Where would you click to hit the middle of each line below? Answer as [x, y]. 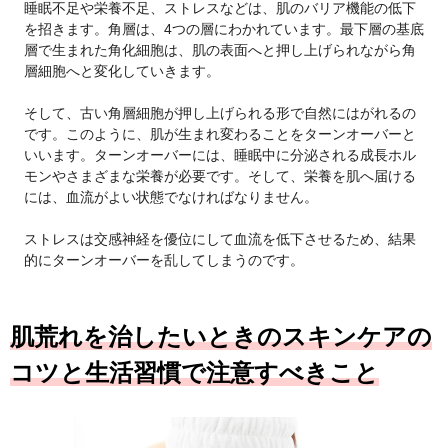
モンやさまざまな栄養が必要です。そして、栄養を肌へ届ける [220, 175]
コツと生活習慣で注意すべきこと [194, 372]
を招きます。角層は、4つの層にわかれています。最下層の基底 [224, 28]
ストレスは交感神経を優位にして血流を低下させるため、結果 [220, 238]
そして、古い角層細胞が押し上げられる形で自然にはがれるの [220, 112]
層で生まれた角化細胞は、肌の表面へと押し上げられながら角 [220, 49]
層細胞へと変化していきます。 [122, 70]
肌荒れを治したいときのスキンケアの [221, 336]
